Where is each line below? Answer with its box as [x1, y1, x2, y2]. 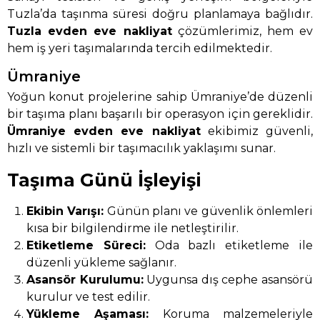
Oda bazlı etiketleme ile [145, 239, 314, 253]
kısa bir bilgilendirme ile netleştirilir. [26, 221, 239, 236]
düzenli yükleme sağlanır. [26, 256, 177, 270]
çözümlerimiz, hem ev [171, 24, 313, 39]
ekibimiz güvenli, [200, 124, 314, 139]
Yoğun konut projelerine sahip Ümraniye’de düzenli [7, 90, 313, 104]
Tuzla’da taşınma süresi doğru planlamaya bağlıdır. [7, 7, 313, 21]
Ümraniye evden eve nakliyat [7, 124, 201, 139]
